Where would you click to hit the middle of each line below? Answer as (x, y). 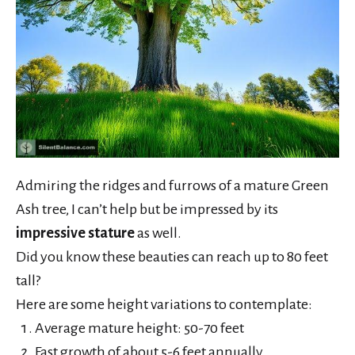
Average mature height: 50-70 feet (139, 328)
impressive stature (75, 233)
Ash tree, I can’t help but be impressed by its (147, 209)
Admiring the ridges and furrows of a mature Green (172, 185)
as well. (158, 233)
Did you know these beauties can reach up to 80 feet (172, 256)
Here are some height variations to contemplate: (164, 304)
